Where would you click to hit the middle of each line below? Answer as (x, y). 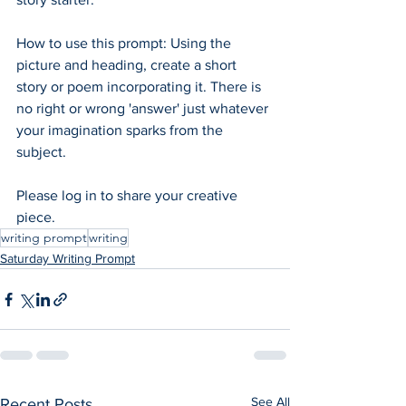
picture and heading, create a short (128, 65)
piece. (36, 217)
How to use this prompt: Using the (126, 43)
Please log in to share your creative (129, 195)
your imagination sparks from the (121, 130)
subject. (45, 152)
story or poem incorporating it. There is (140, 87)
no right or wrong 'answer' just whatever (144, 108)
